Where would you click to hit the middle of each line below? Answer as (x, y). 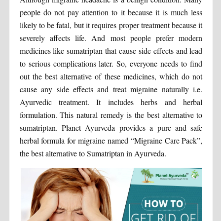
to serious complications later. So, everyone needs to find (111, 64)
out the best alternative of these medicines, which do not (111, 76)
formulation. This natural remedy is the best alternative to (111, 115)
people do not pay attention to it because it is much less (111, 12)
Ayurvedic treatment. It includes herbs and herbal (111, 102)
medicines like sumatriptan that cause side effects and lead (111, 51)
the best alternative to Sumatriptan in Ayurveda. (93, 153)
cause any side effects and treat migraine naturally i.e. (111, 89)
